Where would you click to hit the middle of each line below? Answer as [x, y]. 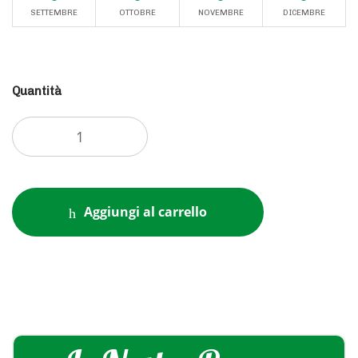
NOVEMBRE [221, 13]
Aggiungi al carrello [146, 212]
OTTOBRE [137, 13]
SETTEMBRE [54, 13]
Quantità [37, 91]
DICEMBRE [304, 13]
